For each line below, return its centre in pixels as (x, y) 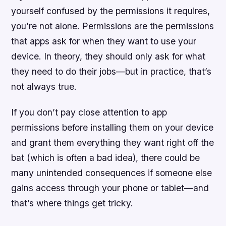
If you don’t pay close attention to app (89, 112)
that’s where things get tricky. (72, 203)
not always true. (44, 87)
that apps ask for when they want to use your (104, 41)
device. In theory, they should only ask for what (108, 56)
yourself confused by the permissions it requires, (111, 11)
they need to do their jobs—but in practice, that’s (111, 72)
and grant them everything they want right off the (113, 143)
